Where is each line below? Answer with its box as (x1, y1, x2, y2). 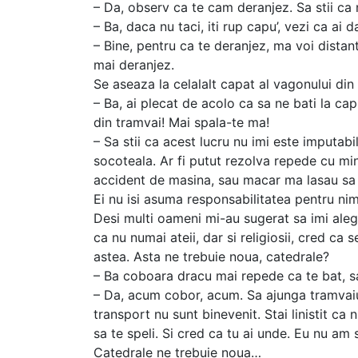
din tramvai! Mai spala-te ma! (93, 113, 269, 130)
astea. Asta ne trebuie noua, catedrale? (93, 248, 329, 265)
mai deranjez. (93, 56, 174, 73)
